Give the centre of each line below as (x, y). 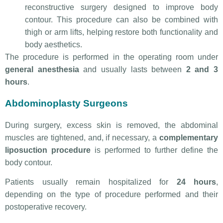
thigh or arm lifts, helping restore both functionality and (121, 32)
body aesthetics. (54, 44)
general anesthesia (42, 69)
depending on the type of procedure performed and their (111, 195)
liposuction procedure (48, 150)
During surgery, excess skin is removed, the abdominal (111, 125)
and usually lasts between (132, 69)
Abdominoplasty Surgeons (66, 103)
